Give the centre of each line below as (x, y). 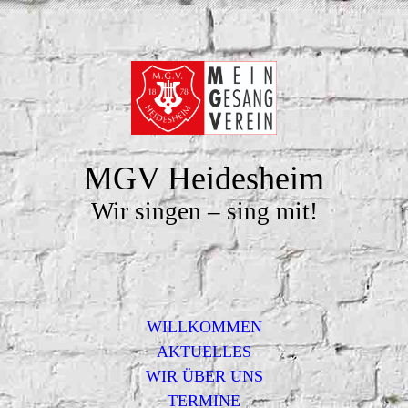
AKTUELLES (204, 352)
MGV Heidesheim (204, 178)
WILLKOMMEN (204, 327)
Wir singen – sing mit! (204, 211)
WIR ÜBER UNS (204, 376)
